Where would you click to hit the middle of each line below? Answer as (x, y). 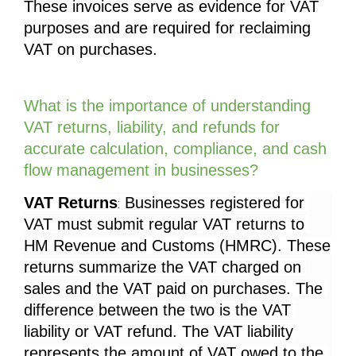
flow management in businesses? (141, 170)
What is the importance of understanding (167, 105)
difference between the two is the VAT (157, 310)
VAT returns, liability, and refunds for (152, 127)
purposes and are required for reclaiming (167, 27)
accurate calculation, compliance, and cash (175, 148)
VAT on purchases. (91, 49)
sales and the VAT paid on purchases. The (173, 289)
